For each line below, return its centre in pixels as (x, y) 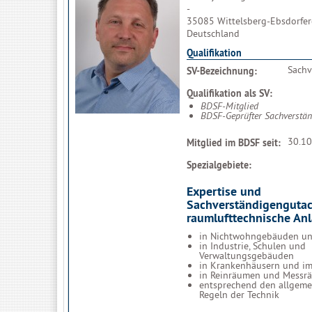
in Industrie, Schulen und (252, 245)
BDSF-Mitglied (229, 106)
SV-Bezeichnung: (222, 71)
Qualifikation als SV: (229, 93)
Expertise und (224, 191)
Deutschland (213, 33)
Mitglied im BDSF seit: (234, 142)
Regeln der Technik (239, 294)
